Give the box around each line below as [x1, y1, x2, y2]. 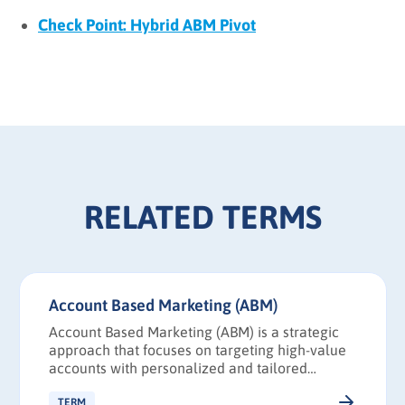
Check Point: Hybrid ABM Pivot [38, 15, 256, 35]
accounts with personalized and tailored [49, 360, 307, 377]
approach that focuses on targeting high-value [49, 342, 346, 359]
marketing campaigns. [49, 378, 192, 395]
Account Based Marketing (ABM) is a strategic [49, 324, 339, 341]
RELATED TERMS [83, 198, 322, 237]
